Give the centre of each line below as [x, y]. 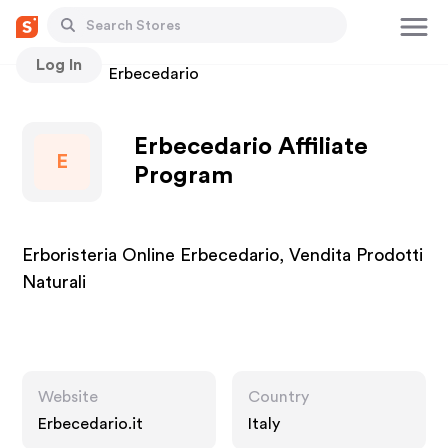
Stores [46, 74]
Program [184, 176]
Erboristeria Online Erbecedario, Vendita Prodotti [223, 255]
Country [278, 397]
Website [68, 397]
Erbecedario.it [91, 424]
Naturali [54, 282]
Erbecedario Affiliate [251, 147]
